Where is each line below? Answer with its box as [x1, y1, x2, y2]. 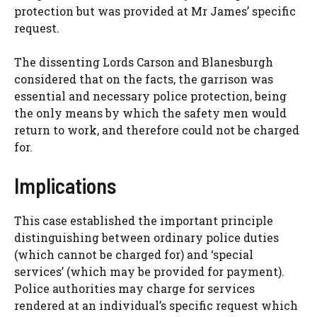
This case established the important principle [14, 213, 273, 229]
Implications [14, 173, 116, 199]
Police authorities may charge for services [14, 281, 255, 296]
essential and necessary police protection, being [14, 88, 287, 104]
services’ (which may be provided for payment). [14, 264, 284, 279]
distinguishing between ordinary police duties [14, 230, 279, 246]
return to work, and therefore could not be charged [14, 122, 299, 138]
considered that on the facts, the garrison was [14, 71, 273, 87]
